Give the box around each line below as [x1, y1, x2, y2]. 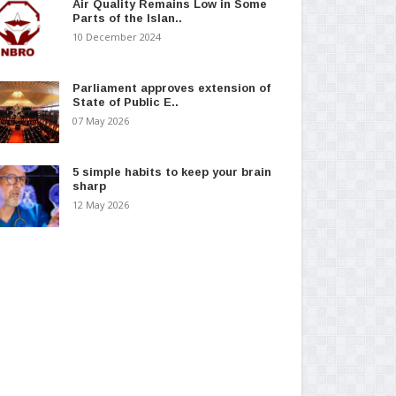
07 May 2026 [72, 113, 129, 127]
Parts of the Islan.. [72, 11, 182, 25]
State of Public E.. [72, 95, 179, 109]
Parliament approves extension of [72, 80, 270, 95]
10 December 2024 [72, 29, 161, 43]
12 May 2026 [72, 197, 129, 211]
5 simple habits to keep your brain [72, 164, 271, 179]
